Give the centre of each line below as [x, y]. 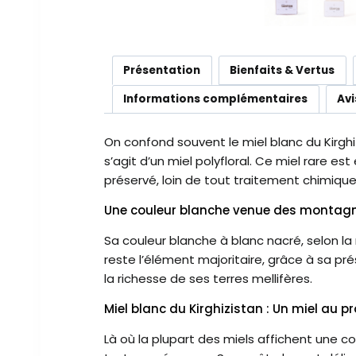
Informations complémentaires [216, 99]
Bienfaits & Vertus [282, 70]
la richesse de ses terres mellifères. [209, 279]
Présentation [162, 70]
